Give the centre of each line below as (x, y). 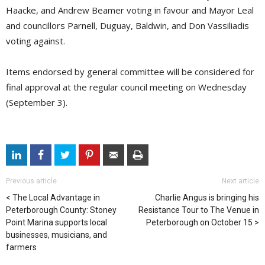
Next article (240, 181)
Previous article (31, 181)
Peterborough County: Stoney (61, 210)
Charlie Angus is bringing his (207, 198)
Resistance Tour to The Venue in (199, 210)
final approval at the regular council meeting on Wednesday (126, 87)
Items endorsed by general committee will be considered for (130, 72)
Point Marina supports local (56, 223)
